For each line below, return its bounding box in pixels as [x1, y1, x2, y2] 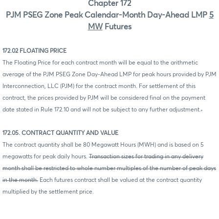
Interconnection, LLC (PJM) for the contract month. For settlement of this [2, 83, 196, 89]
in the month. [2, 177, 38, 183]
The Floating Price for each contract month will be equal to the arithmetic [2, 60, 198, 66]
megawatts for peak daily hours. [2, 153, 89, 160]
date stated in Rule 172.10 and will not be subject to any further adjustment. [2, 107, 201, 113]
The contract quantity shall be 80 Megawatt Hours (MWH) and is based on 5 [2, 142, 204, 148]
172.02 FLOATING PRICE [2, 48, 66, 54]
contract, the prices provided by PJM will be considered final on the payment [2, 95, 205, 101]
